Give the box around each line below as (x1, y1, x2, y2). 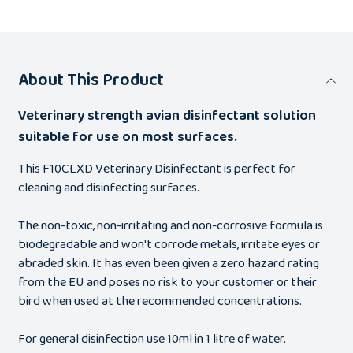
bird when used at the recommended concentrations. (17, 291, 302, 313)
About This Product (17, 66, 164, 95)
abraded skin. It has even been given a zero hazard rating (17, 253, 319, 275)
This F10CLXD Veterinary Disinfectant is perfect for (17, 158, 295, 180)
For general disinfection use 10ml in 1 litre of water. (17, 329, 286, 351)
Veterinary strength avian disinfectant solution (17, 105, 316, 128)
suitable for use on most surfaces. (17, 126, 237, 149)
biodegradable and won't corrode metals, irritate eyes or (17, 234, 320, 256)
